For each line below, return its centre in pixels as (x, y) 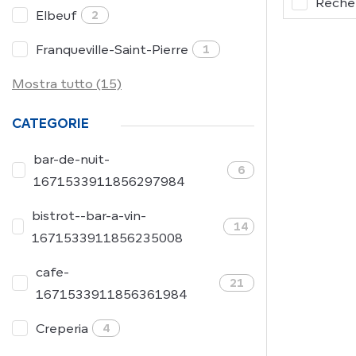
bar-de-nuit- (72, 159)
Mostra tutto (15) (67, 83)
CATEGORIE (50, 123)
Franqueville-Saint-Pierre (112, 49)
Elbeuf (56, 15)
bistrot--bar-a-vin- (89, 215)
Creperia (62, 328)
